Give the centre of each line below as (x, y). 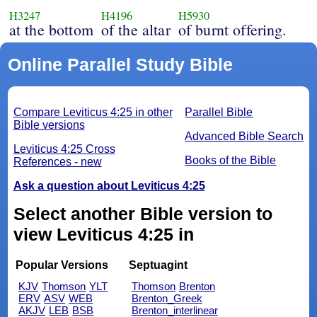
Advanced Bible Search (244, 137)
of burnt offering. (232, 30)
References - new (57, 162)
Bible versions (49, 125)
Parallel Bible (219, 113)
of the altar (136, 30)
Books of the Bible (231, 161)
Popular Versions (62, 265)
